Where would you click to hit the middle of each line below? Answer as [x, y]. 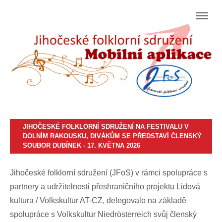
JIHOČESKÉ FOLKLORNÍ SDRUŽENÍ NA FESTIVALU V [106, 127]
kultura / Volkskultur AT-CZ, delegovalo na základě [98, 201]
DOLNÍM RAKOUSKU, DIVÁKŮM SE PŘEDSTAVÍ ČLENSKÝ [112, 136]
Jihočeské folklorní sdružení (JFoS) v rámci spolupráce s [109, 173]
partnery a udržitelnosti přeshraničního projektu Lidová [105, 187]
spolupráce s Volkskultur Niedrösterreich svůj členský [103, 215]
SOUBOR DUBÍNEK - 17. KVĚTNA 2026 [81, 146]
